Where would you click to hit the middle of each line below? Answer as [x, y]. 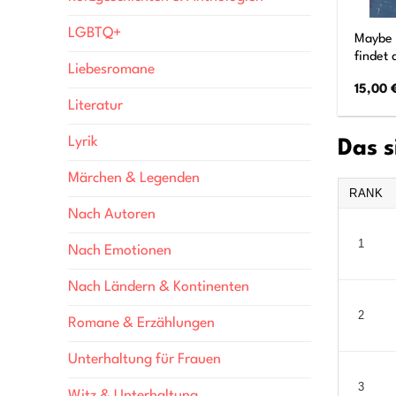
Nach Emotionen [120, 251]
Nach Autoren [112, 215]
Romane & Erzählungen [141, 324]
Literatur [95, 107]
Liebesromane [111, 70]
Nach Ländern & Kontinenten [159, 288]
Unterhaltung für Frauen [145, 360]
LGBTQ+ [95, 34]
